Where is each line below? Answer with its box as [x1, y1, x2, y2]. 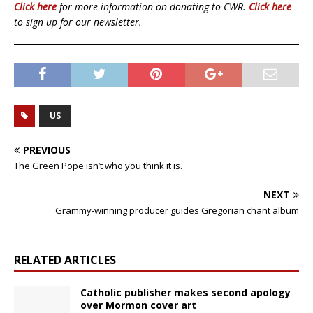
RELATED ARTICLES [14, 252, 116, 268]
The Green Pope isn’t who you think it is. [14, 159, 182, 173]
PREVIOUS [23, 143, 71, 157]
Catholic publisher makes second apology [80, 286, 291, 300]
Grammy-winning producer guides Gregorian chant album [55, 204, 299, 217]
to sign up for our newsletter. [14, 15, 142, 29]
